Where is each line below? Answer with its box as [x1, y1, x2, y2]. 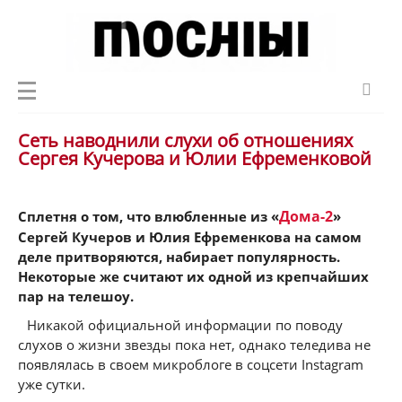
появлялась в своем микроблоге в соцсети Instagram [18, 355, 363, 373]
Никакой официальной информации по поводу [27, 316, 343, 334]
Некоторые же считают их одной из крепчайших [18, 267, 369, 285]
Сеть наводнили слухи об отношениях [18, 128, 353, 153]
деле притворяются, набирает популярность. [18, 248, 340, 266]
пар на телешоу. [18, 287, 134, 305]
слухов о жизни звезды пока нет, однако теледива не [18, 336, 371, 354]
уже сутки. [18, 375, 85, 393]
